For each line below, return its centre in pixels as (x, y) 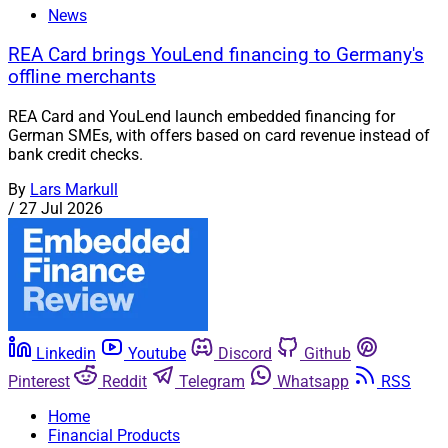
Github (327, 353)
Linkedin (66, 353)
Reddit (124, 381)
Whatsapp (313, 381)
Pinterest (39, 381)
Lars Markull (74, 189)
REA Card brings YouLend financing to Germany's (216, 55)
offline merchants (82, 77)
